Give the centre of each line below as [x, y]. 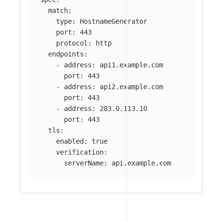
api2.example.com [131, 86]
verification [80, 152]
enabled [70, 141]
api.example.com [141, 163]
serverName [84, 163]
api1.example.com [131, 65]
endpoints [66, 54]
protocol [72, 43]
